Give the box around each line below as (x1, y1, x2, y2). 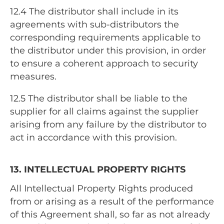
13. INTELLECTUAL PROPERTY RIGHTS (10, 163, 185, 175)
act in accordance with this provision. (10, 131, 177, 143)
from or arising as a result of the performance (10, 195, 214, 207)
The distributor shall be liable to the (28, 92, 187, 104)
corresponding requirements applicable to (10, 32, 200, 43)
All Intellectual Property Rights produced (10, 182, 193, 194)
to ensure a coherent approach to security (10, 58, 198, 69)
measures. (10, 71, 56, 82)
